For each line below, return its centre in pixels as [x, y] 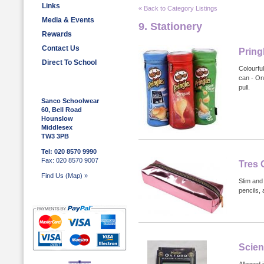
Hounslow [57, 118]
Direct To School [69, 62]
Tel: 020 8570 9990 [69, 151]
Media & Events [68, 20]
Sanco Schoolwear [70, 101]
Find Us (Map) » [65, 176]
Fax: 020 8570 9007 [70, 160]
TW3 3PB [55, 136]
